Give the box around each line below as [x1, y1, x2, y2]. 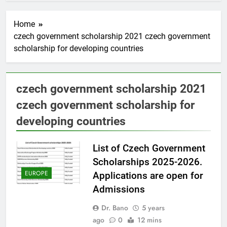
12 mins [137, 214, 162, 225]
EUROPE [25, 168, 48, 178]
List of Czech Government [92, 142, 205, 154]
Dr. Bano [101, 202, 128, 213]
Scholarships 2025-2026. [92, 156, 202, 168]
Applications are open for [92, 169, 203, 181]
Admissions [92, 183, 145, 195]
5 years [141, 202, 165, 213]
